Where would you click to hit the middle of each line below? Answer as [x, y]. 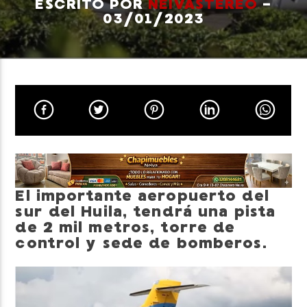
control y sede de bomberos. [141, 243]
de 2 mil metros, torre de [125, 228]
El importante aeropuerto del [142, 196]
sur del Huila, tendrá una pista [146, 212]
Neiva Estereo [59, 96]
